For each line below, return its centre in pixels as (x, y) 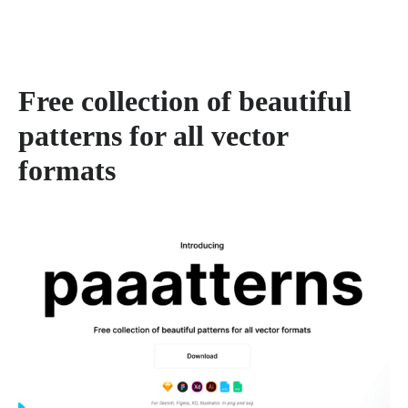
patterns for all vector (153, 135)
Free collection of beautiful (185, 101)
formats (67, 170)
